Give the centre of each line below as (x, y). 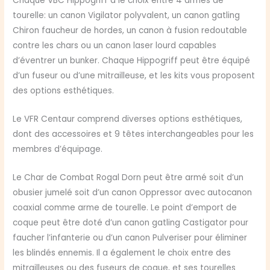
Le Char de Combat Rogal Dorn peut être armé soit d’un (128, 178)
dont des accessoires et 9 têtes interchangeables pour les (133, 134)
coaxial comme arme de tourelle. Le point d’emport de (125, 208)
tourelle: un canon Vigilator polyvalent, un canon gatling (127, 16)
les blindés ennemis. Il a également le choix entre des (122, 253)
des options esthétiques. (64, 91)
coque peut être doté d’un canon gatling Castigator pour (131, 223)
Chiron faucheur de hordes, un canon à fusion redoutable (130, 31)
